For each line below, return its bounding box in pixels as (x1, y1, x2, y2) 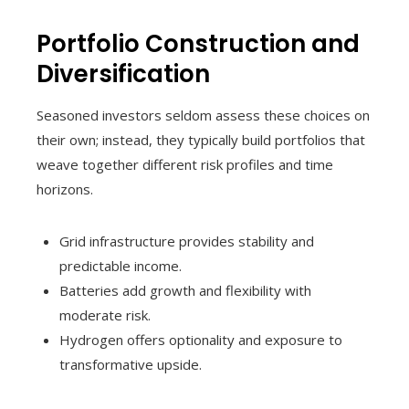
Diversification (37, 57, 210, 90)
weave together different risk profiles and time (37, 154, 333, 173)
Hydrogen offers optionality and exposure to (59, 330, 342, 349)
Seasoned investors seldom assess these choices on (37, 105, 370, 124)
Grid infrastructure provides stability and (59, 231, 314, 250)
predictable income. (59, 256, 182, 275)
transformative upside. (59, 354, 202, 373)
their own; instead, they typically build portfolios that (37, 130, 365, 149)
